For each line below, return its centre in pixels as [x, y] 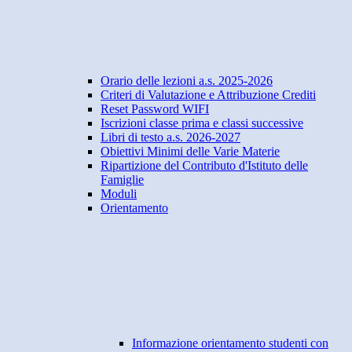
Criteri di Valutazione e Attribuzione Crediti [208, 95]
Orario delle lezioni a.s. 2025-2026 [187, 81]
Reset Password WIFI [155, 109]
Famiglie [122, 180]
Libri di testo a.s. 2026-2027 [170, 137]
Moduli [119, 194]
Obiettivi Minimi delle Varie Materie [190, 152]
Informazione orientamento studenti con [230, 343]
